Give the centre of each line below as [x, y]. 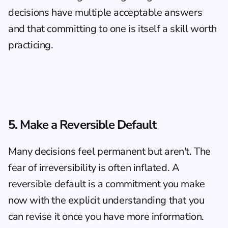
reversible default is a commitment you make [107, 184]
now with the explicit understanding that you [106, 200]
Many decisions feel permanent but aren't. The [110, 151]
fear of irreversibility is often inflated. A [94, 168]
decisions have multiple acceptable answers [105, 12]
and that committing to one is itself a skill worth [113, 29]
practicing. [31, 45]
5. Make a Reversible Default [82, 125]
